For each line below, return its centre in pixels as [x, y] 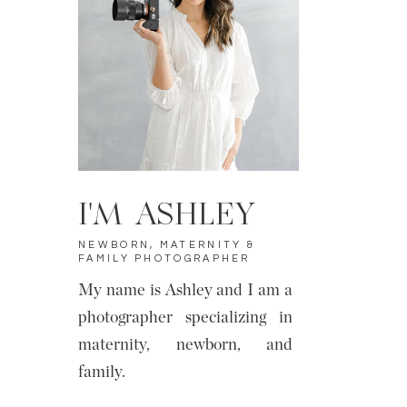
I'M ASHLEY [167, 217]
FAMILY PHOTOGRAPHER [164, 258]
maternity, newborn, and [185, 345]
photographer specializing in [185, 318]
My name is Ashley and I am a [185, 291]
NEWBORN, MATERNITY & [167, 245]
